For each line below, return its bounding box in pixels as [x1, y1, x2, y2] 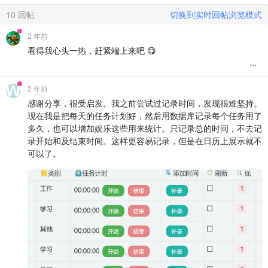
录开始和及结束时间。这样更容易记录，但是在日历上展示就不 [28, 135, 262, 147]
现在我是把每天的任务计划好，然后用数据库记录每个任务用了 [28, 109, 262, 122]
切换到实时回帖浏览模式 [170, 8, 262, 21]
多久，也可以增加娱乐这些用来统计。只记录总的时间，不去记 [28, 122, 262, 135]
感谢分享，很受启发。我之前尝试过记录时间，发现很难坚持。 [28, 97, 262, 109]
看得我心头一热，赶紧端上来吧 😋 [28, 44, 156, 57]
